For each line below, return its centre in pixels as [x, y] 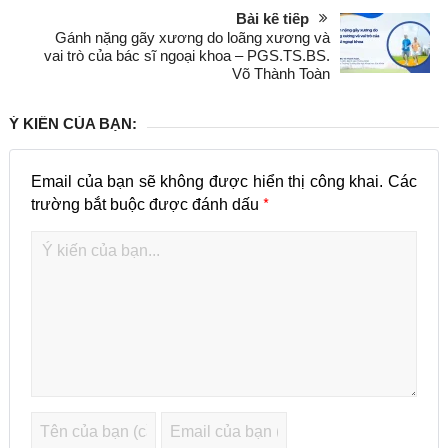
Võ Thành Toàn [281, 73]
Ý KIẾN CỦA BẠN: [72, 123]
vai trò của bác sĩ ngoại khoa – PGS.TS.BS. [187, 55]
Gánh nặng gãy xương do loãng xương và [193, 37]
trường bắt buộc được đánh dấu [146, 204]
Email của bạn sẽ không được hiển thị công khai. [207, 181]
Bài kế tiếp [273, 18]
